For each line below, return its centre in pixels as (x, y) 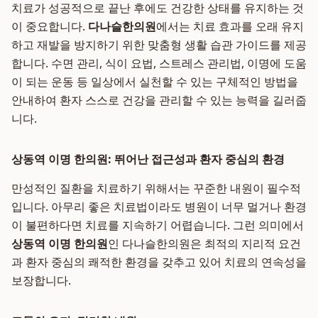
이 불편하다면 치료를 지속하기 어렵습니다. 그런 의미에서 (158, 225)
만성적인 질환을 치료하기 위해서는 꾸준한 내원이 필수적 (156, 188)
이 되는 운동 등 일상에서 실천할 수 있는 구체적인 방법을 (155, 82)
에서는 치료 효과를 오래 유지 (230, 26)
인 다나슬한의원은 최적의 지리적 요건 (204, 243)
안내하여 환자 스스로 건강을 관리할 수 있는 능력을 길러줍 (159, 100)
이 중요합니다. (50, 26)
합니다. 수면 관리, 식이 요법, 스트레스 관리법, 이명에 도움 (159, 63)
